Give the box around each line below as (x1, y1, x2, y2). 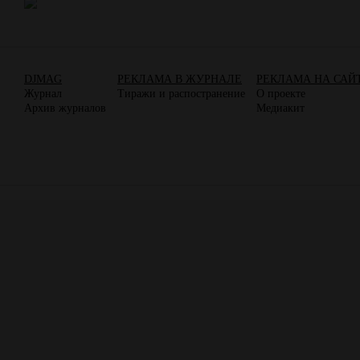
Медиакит (256, 101, 305, 114)
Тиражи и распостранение (117, 87, 245, 100)
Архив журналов (24, 101, 106, 114)
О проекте (256, 87, 305, 100)
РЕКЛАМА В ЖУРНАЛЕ (117, 72, 242, 85)
